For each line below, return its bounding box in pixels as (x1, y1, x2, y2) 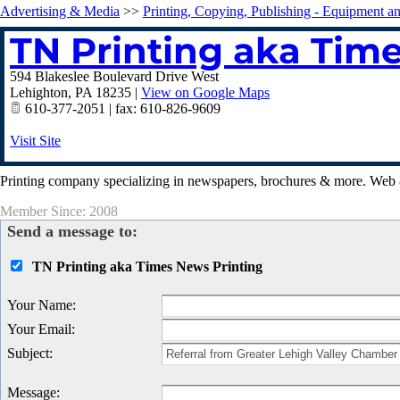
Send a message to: (7, 222, 137, 240)
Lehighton (10, 85, 68, 100)
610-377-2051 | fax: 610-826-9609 (21, 101, 221, 116)
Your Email (7, 321, 71, 337)
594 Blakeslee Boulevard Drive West (10, 69, 219, 84)
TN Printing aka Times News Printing (32, 259, 262, 274)
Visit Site (10, 133, 61, 148)
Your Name (7, 297, 72, 312)
